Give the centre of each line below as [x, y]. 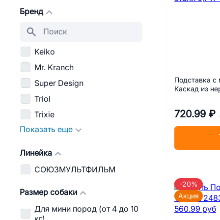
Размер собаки [48, 192]
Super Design [59, 83]
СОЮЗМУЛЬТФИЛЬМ [75, 170]
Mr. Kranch [54, 68]
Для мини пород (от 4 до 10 [86, 209]
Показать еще [46, 129]
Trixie [44, 115]
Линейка [36, 153]
